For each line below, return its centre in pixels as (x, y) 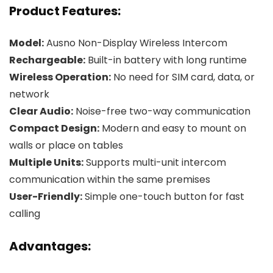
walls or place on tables (66, 146)
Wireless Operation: (60, 77)
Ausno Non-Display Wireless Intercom (136, 43)
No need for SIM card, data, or (183, 77)
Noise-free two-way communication (162, 112)
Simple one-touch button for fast (163, 197)
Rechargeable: (47, 60)
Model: (27, 43)
